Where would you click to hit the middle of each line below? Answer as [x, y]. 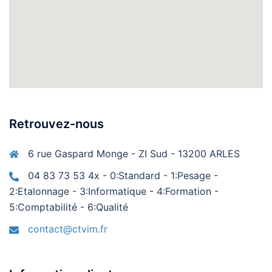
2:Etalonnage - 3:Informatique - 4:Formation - [114, 191]
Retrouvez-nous [56, 124]
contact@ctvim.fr [68, 229]
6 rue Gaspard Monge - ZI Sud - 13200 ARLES [134, 154]
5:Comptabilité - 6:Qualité [69, 207]
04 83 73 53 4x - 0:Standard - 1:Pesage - [123, 175]
